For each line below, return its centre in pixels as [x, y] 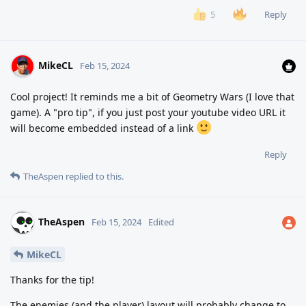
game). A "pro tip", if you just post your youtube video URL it [148, 113]
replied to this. [94, 177]
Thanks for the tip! [52, 279]
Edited [161, 222]
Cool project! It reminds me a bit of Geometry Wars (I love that [152, 97]
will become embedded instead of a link [103, 128]
